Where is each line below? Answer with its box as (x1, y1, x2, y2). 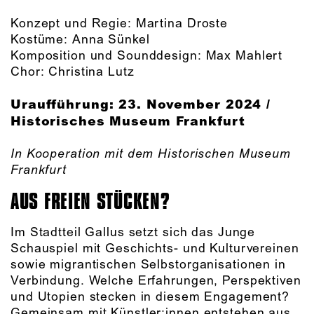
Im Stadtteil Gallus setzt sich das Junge (11, 224, 256, 240)
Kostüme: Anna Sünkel (11, 32, 150, 48)
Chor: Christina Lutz (11, 64, 135, 80)
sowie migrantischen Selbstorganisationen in (11, 257, 286, 273)
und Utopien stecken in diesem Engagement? (11, 289, 290, 305)
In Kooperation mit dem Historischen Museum (11, 146, 291, 162)
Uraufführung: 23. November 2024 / (11, 96, 271, 112)
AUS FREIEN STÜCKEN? (11, 187, 170, 215)
